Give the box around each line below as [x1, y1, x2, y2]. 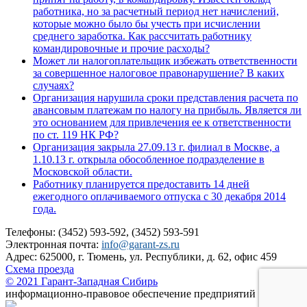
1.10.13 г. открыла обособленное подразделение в [33, 153, 265, 166]
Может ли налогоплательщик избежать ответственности [33, 55, 297, 67]
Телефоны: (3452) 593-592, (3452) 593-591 [5, 226, 199, 238]
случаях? [33, 79, 74, 92]
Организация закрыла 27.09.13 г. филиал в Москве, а [33, 141, 280, 153]
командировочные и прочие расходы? [33, 42, 210, 55]
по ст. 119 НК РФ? [33, 129, 119, 141]
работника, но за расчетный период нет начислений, [33, 5, 279, 18]
